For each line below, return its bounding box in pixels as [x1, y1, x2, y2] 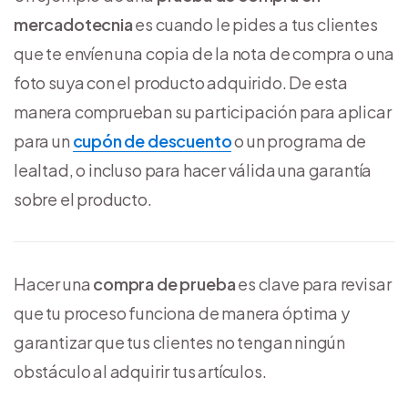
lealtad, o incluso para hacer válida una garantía [14, 158, 372, 180]
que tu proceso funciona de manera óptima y [14, 301, 350, 323]
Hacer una [14, 272, 94, 294]
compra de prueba [93, 272, 236, 294]
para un [14, 129, 73, 151]
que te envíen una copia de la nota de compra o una [14, 42, 395, 64]
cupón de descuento [72, 129, 232, 151]
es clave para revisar [235, 272, 392, 294]
